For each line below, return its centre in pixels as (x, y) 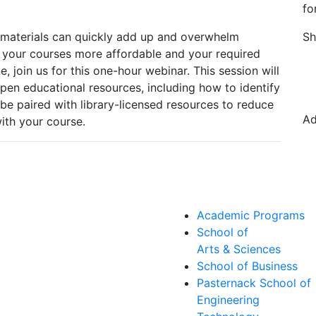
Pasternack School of (254, 282)
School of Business (247, 266)
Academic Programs (251, 215)
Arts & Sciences (239, 249)
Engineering (228, 299)
